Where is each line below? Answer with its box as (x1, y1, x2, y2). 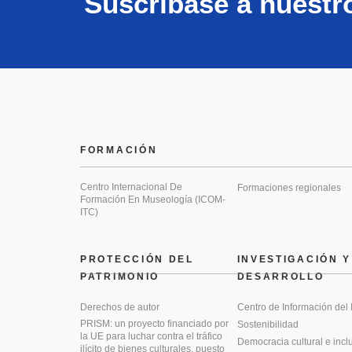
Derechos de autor (80, 302, 159, 313)
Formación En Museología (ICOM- (80, 194, 225, 205)
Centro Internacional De (80, 181, 182, 192)
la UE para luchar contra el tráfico (80, 331, 222, 342)
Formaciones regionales (236, 182, 341, 193)
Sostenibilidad (236, 319, 299, 330)
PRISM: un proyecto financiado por (80, 318, 229, 329)
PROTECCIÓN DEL (80, 254, 194, 265)
